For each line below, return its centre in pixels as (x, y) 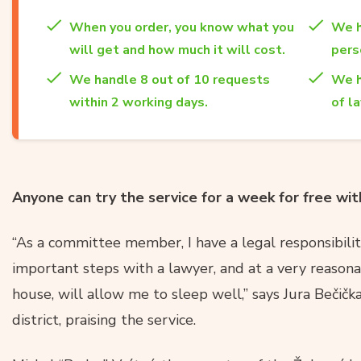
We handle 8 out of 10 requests (170, 79)
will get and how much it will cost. (177, 50)
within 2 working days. (139, 102)
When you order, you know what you (182, 27)
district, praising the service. (104, 320)
